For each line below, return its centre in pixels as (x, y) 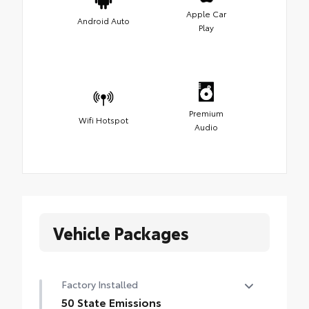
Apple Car (206, 14)
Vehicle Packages (121, 233)
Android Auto (103, 21)
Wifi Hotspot (103, 120)
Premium (206, 113)
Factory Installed (100, 285)
